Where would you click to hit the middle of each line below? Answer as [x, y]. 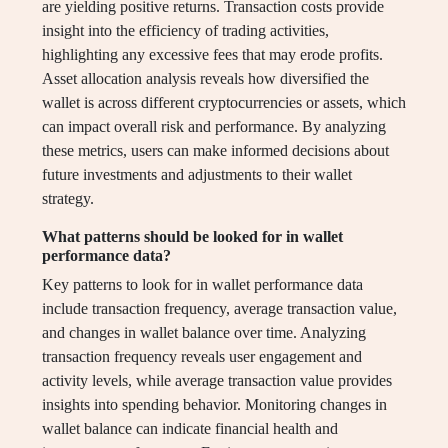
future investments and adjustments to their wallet [197, 175]
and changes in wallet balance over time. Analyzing [204, 333]
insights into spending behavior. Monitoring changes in [214, 405]
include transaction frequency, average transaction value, [219, 309]
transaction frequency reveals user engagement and [202, 357]
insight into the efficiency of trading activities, [185, 31]
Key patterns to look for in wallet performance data [202, 285]
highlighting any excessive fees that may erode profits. [212, 55]
